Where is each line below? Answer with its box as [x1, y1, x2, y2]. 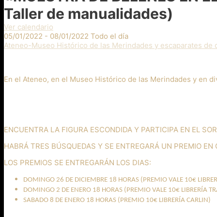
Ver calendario [4, 22, 53, 31]
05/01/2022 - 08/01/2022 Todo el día [4, 31, 128, 41]
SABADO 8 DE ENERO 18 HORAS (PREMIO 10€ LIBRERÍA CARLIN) [23, 197, 211, 204]
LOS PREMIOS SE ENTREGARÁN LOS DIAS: [4, 158, 151, 167]
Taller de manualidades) [4, 5, 173, 22]
